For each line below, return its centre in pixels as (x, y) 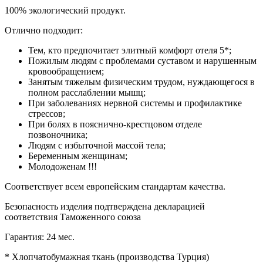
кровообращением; (66, 72)
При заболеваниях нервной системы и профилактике (135, 103)
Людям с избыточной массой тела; (97, 146)
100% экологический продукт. (65, 11)
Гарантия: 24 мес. (40, 237)
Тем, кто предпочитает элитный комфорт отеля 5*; (130, 50)
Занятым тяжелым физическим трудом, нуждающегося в (141, 82)
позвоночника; (58, 135)
